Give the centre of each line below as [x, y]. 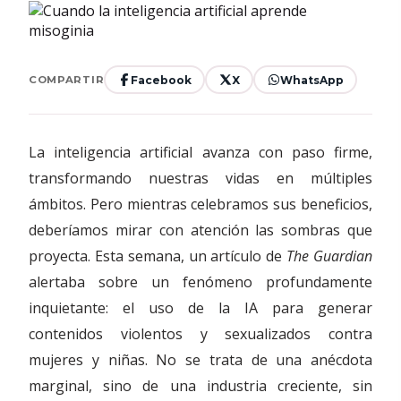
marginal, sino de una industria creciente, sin [200, 386]
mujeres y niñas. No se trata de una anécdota [200, 360]
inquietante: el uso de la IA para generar [200, 308]
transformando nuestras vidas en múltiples [200, 178]
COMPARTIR [67, 80]
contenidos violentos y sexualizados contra [200, 334]
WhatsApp [311, 80]
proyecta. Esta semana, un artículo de [158, 256]
